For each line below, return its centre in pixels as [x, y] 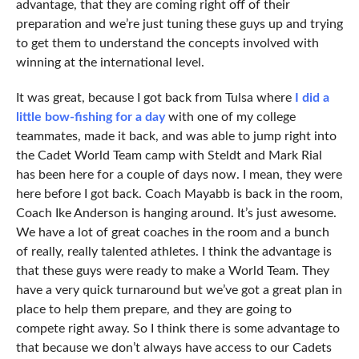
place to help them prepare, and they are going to [153, 310]
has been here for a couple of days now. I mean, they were [179, 175]
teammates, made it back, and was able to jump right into [176, 137]
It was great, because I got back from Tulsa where [155, 98]
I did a [312, 98]
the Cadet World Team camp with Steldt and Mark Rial [169, 156]
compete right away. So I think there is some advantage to [177, 329]
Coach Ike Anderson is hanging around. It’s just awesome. [176, 214]
